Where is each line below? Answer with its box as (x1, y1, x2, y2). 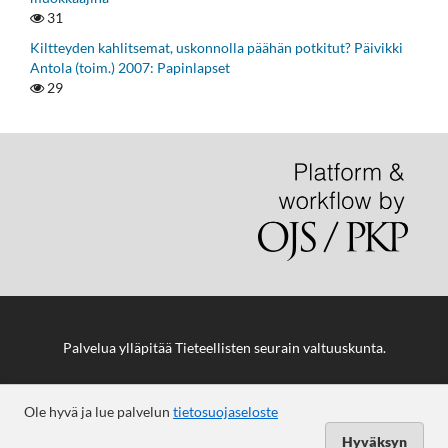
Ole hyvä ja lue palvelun (24, 403, 173, 420)
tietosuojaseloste (173, 403, 278, 420)
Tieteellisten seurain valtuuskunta (174, 338, 383, 356)
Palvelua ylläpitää (62, 338, 175, 356)
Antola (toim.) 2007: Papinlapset (30, 59, 230, 77)
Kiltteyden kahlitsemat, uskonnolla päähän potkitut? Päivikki (30, 39, 403, 57)
